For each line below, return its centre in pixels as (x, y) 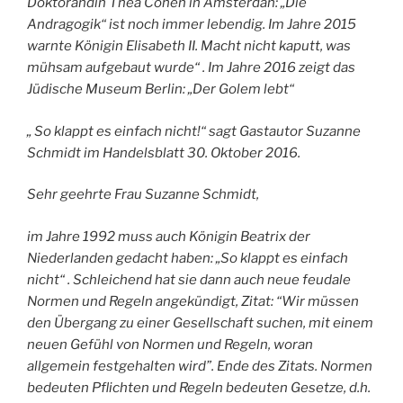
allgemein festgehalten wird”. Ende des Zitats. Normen (200, 366)
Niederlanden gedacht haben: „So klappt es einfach (188, 258)
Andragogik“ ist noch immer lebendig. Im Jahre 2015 (192, 25)
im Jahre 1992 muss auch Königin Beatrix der (169, 236)
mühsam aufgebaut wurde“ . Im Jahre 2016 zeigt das (191, 68)
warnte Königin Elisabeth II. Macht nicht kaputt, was (189, 46)
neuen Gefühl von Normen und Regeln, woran (170, 344)
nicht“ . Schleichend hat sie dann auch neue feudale (189, 279)
